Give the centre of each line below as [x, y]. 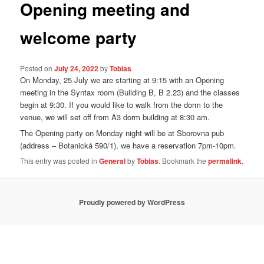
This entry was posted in [60, 160]
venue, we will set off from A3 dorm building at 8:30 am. [116, 117]
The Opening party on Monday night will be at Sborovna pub [122, 133]
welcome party [79, 38]
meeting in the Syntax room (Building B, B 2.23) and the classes [130, 92]
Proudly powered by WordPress [132, 202]
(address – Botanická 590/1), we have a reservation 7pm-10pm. [128, 146]
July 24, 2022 [77, 68]
